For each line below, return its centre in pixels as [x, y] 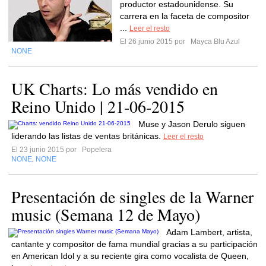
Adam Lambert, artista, [209, 232]
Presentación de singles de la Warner [132, 197]
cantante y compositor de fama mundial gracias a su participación [134, 244]
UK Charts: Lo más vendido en [115, 88]
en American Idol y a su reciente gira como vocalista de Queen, [130, 256]
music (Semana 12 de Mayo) [106, 214]
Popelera [96, 150]
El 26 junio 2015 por [154, 42]
